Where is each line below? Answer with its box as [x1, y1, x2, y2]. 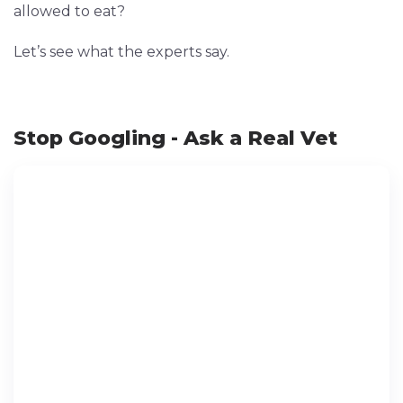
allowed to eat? [13, 3, 125, 21]
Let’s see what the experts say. [13, 43, 229, 61]
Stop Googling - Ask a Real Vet [13, 126, 337, 151]
